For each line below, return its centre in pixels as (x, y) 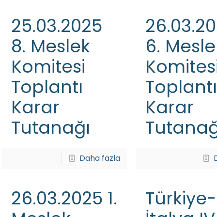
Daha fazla (100, 158)
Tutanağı (50, 128)
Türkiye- (180, 198)
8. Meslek (50, 46)
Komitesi (48, 67)
